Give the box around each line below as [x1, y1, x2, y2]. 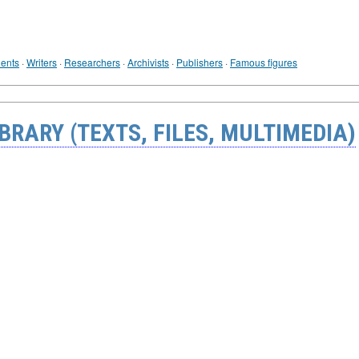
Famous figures [230, 55, 297, 69]
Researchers [64, 55, 120, 69]
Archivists [127, 55, 169, 69]
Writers [26, 55, 57, 69]
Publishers [176, 55, 223, 69]
